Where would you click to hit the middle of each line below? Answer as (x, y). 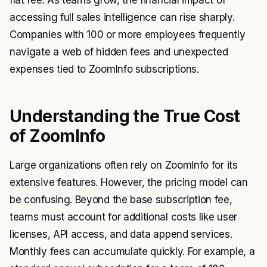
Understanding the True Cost (125, 117)
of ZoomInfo (58, 136)
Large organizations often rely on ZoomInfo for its (124, 165)
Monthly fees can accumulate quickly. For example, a (132, 252)
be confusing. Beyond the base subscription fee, (121, 200)
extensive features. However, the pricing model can (129, 183)
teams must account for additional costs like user (123, 217)
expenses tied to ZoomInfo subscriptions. (104, 69)
